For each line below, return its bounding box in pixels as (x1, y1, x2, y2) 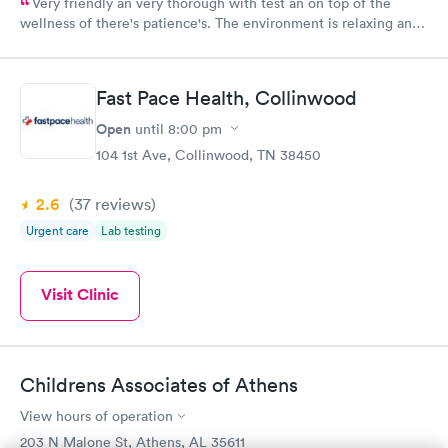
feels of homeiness (20, 38, 140, 56)
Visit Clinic (41, 283, 119, 305)
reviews (91, 193, 151, 214)
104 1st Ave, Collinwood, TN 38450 (96, 145, 321, 164)
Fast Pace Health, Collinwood (96, 85, 357, 110)
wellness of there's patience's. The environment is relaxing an (20, 14, 412, 32)
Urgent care (26, 221, 89, 239)
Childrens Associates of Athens (20, 373, 298, 397)
